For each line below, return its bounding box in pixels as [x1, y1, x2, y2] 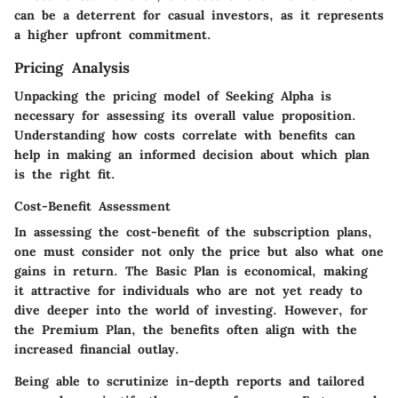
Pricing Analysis [14, 58, 130, 76]
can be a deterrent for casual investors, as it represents [14, 6, 384, 23]
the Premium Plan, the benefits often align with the [14, 322, 357, 338]
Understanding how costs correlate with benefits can [14, 127, 355, 143]
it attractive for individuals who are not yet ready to [14, 283, 362, 298]
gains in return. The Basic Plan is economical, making [14, 263, 368, 279]
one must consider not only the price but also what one [14, 243, 384, 259]
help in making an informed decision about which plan [14, 147, 370, 163]
